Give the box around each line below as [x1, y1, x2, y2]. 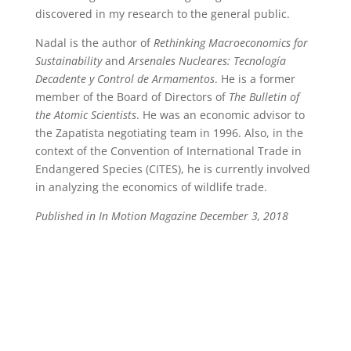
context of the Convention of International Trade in [34, 143, 302, 158]
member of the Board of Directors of [34, 89, 229, 104]
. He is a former [214, 71, 295, 86]
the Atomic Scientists [34, 107, 136, 122]
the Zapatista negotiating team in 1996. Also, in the [34, 125, 303, 140]
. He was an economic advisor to [136, 107, 305, 122]
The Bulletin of [228, 89, 299, 104]
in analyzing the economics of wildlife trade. [34, 179, 267, 194]
